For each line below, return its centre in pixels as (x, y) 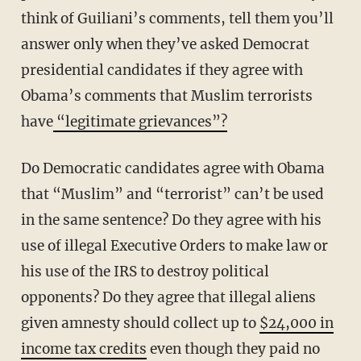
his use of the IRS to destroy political (145, 272)
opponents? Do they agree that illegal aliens (168, 298)
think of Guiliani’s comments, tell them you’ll (177, 19)
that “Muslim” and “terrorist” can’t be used (172, 195)
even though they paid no (233, 349)
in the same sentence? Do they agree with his (171, 220)
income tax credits (83, 349)
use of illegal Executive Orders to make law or (174, 246)
